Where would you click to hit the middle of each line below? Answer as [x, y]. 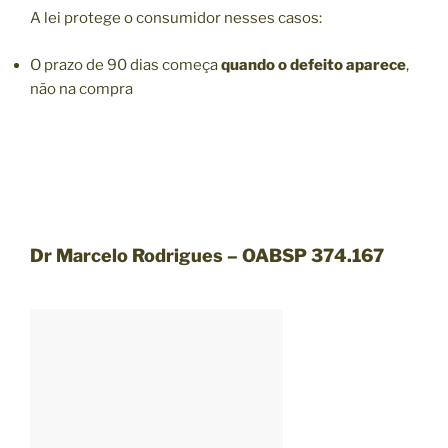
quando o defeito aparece [313, 64]
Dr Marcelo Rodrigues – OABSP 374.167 [207, 256]
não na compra [81, 88]
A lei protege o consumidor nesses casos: [176, 18]
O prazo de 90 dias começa [125, 64]
